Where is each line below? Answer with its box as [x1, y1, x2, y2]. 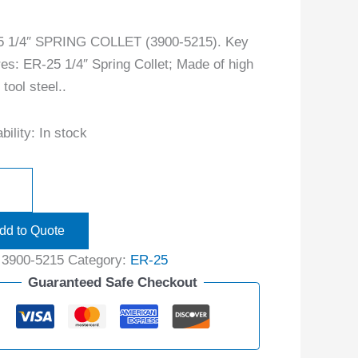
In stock [38, 125, 87, 141]
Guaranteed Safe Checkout [28, 274, 198, 290]
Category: [67, 252, 130, 268]
